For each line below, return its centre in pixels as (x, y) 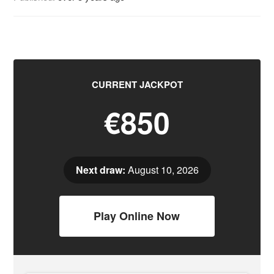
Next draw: (100, 170)
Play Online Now (137, 216)
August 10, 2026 (162, 170)
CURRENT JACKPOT (137, 84)
